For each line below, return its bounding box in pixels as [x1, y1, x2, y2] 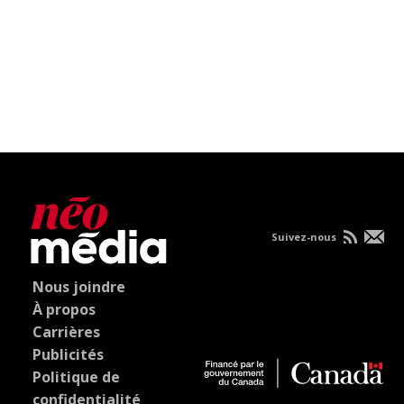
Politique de [32, 366, 121, 387]
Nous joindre [32, 276, 126, 297]
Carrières [32, 321, 101, 342]
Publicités [32, 344, 105, 364]
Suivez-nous [271, 229, 339, 243]
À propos [32, 298, 96, 319]
